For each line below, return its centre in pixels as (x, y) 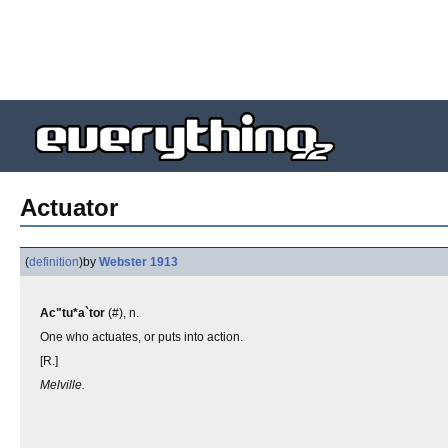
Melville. (62, 385)
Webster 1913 (138, 262)
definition (54, 262)
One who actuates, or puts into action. (141, 337)
